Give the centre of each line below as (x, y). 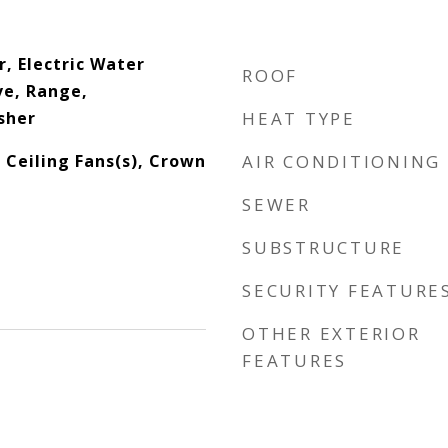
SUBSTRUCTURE (323, 247)
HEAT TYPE (299, 118)
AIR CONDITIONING (341, 161)
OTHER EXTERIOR (331, 333)
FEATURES (294, 360)
